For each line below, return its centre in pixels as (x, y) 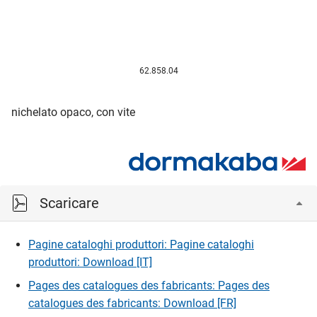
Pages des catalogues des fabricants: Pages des (149, 286)
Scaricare (69, 203)
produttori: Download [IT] (90, 263)
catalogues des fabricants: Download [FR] (132, 304)
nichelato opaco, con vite (73, 112)
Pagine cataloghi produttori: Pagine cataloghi (141, 245)
